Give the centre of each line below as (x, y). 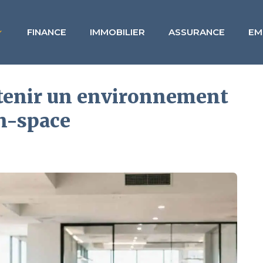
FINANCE (47, 32)
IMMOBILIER (117, 32)
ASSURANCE (197, 32)
